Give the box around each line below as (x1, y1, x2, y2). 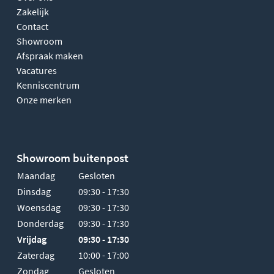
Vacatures (17, 64, 57, 76)
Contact (17, 20, 48, 32)
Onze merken (17, 93, 72, 106)
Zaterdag (17, 248, 54, 261)
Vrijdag (17, 232, 46, 245)
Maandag (17, 169, 55, 182)
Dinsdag (17, 185, 51, 198)
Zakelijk (17, 5, 49, 18)
